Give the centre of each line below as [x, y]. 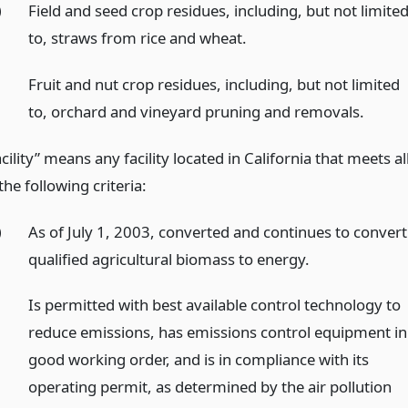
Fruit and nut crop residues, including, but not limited [214, 84]
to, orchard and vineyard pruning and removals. [197, 111]
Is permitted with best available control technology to [215, 305]
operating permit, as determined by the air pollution [210, 387]
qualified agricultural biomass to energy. [169, 259]
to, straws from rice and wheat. [138, 38]
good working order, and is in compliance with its [199, 360]
